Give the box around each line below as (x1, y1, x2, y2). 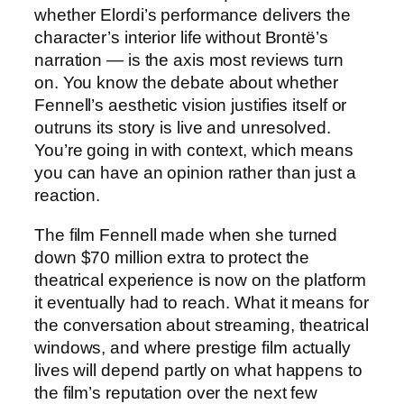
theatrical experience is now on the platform (34, 270, 366, 289)
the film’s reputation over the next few (34, 382, 318, 402)
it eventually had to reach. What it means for (34, 292, 369, 312)
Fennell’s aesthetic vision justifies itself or (34, 96, 347, 115)
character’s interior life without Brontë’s (34, 28, 328, 48)
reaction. (34, 186, 101, 206)
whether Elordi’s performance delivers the (34, 5, 351, 25)
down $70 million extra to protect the (34, 247, 310, 267)
